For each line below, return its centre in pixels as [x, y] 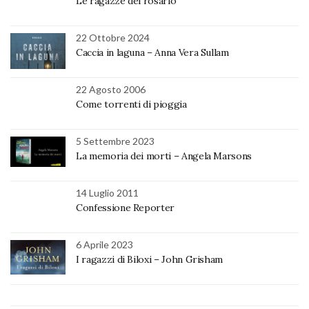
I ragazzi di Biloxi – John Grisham [150, 259]
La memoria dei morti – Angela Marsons [164, 156]
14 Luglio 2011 [107, 192]
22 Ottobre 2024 [113, 37]
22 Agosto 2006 [111, 89]
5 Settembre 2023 [115, 141]
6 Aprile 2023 [104, 244]
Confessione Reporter [125, 207]
